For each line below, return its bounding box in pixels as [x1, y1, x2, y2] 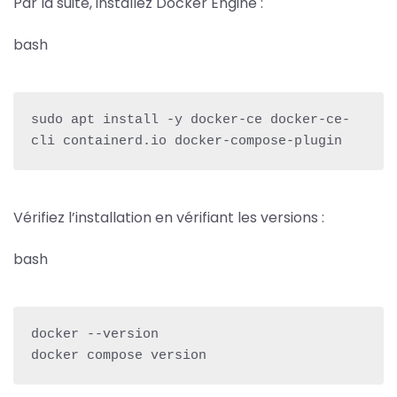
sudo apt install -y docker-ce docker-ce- [31, 112, 350, 128]
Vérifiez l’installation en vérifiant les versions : [13, 206, 324, 228]
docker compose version [31, 347, 206, 363]
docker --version [31, 326, 159, 342]
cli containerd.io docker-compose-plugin [31, 133, 342, 149]
